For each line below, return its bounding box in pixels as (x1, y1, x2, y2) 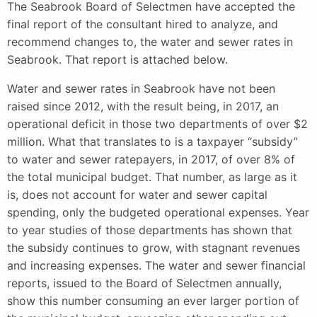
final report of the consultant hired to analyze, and (7, 16, 278, 31)
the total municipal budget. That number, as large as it (7, 169, 297, 184)
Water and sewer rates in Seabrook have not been (7, 81, 275, 96)
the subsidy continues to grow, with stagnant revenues (7, 240, 300, 255)
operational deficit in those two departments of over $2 (7, 116, 308, 131)
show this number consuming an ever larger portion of (7, 293, 299, 308)
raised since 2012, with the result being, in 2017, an (7, 98, 279, 113)
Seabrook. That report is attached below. (7, 52, 228, 67)
